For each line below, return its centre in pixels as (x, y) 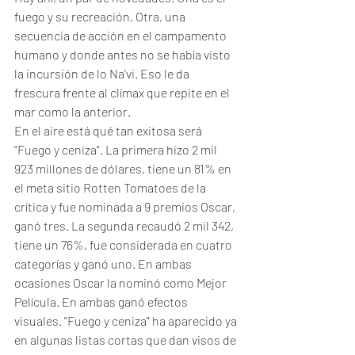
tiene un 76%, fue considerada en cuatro (124, 244)
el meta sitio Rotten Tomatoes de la (111, 187)
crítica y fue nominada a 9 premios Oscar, (126, 206)
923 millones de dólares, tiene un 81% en (124, 168)
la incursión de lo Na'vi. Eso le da (103, 73)
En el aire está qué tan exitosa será (109, 130)
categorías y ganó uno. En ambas (104, 263)
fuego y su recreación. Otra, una (101, 16)
